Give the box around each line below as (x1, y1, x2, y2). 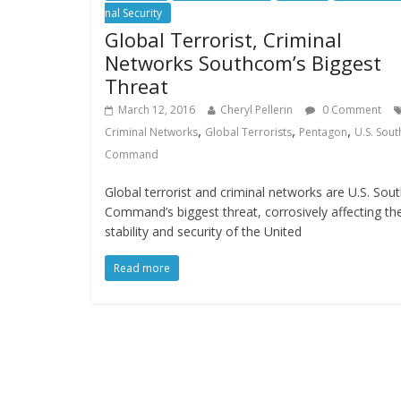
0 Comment (320, 102, 381, 117)
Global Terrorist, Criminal (105, 26, 342, 53)
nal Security (105, 5, 162, 21)
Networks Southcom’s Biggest (105, 49, 381, 76)
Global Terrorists (205, 124, 292, 140)
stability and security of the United (105, 223, 302, 240)
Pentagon (299, 124, 347, 140)
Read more (114, 260, 170, 276)
